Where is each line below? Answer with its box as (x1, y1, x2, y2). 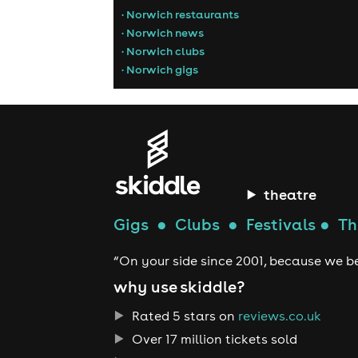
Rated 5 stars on (128, 307, 238, 324)
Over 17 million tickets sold (128, 330, 297, 347)
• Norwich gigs (121, 62, 198, 78)
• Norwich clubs (121, 44, 205, 59)
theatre (263, 185, 316, 204)
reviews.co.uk (237, 307, 321, 324)
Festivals (246, 213, 316, 234)
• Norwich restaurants (121, 7, 239, 22)
